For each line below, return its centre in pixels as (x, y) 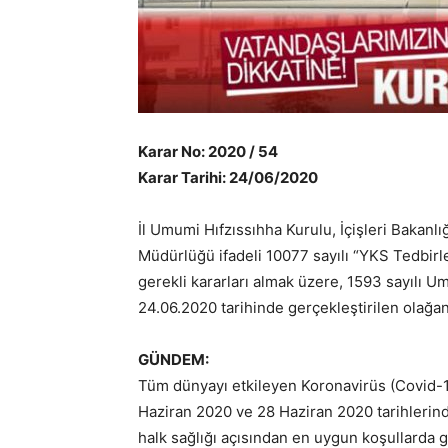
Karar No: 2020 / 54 (208, 151)
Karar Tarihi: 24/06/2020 (228, 177)
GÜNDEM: (173, 359)
